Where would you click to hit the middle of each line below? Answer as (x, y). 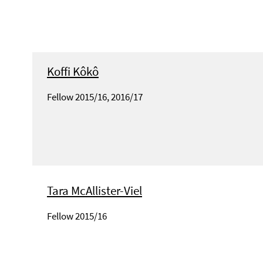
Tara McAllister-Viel (95, 190)
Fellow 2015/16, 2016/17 (95, 97)
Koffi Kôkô (73, 72)
